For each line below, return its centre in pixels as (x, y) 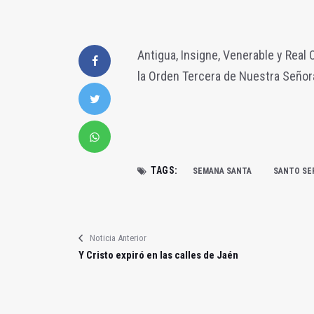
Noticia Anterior (118, 238)
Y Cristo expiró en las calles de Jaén (158, 255)
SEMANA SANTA (222, 171)
